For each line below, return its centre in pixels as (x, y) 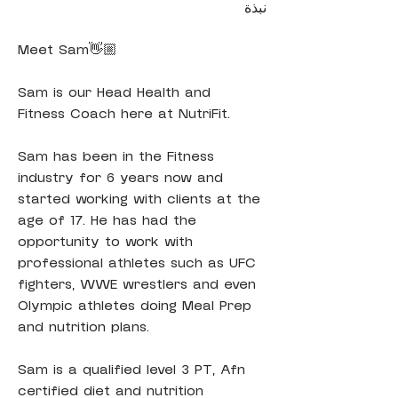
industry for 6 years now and (123, 178)
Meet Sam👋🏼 (68, 50)
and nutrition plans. (84, 327)
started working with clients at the (142, 199)
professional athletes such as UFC (139, 263)
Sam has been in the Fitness (119, 156)
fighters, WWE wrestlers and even (139, 284)
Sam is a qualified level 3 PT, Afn (134, 370)
